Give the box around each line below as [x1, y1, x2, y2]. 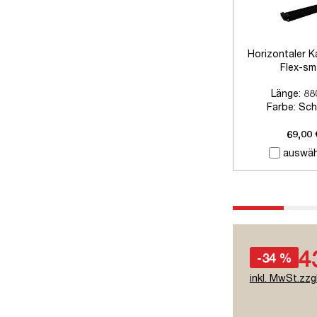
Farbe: [267, 100, 299, 113]
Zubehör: [246, 113, 292, 126]
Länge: [270, 86, 304, 99]
